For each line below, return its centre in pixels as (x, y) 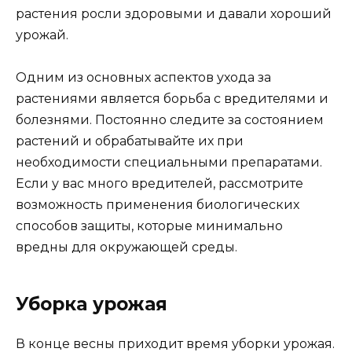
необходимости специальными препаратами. (169, 163)
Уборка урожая (92, 304)
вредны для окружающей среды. (126, 247)
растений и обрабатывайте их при (130, 141)
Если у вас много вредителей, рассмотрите (159, 184)
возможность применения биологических (158, 205)
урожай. (42, 35)
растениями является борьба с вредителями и (172, 99)
